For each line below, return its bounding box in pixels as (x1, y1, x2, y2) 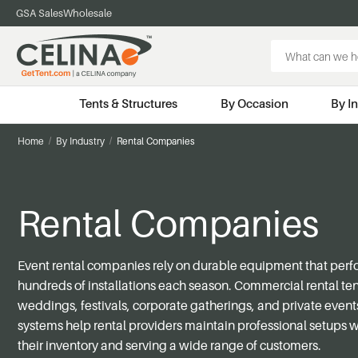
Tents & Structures (79, 96, 178, 111)
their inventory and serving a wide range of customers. (18, 336, 321, 353)
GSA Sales (16, 6, 63, 19)
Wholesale (63, 6, 112, 19)
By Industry (55, 134, 105, 147)
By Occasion (220, 96, 288, 111)
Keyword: (271, 58, 319, 72)
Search (271, 42, 305, 55)
